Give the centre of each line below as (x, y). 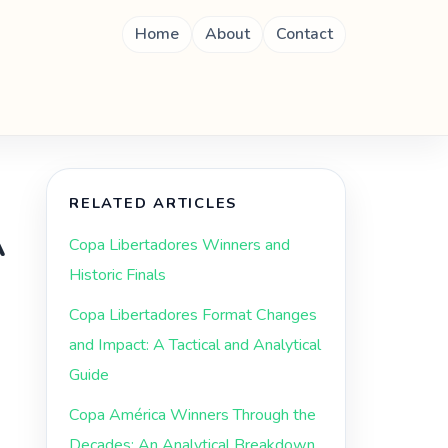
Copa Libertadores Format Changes (193, 314)
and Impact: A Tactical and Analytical (195, 344)
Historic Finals (117, 274)
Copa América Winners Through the (192, 414)
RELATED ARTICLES (153, 202)
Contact (304, 34)
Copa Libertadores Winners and (179, 244)
